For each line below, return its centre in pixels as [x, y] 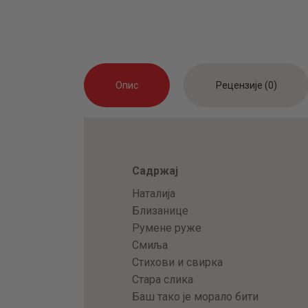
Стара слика [162, 279]
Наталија [153, 193]
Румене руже [166, 228]
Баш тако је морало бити [195, 296]
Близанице [160, 210]
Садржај [155, 170]
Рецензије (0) [246, 85]
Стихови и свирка [177, 262]
